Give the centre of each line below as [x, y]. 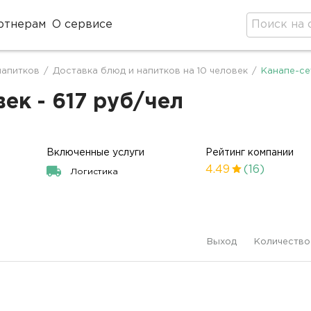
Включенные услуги [96, 153]
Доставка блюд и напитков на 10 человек [150, 71]
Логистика [94, 172]
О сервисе [83, 25]
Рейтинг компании [250, 153]
